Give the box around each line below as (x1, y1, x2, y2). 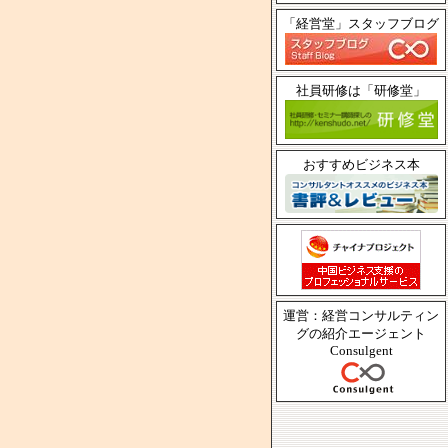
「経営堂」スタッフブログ (283, 16, 439, 31)
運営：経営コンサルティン (283, 308, 439, 323)
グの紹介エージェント (296, 326, 426, 341)
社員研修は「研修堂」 (296, 83, 426, 98)
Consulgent (329, 343, 393, 358)
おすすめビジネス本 (302, 157, 420, 172)
